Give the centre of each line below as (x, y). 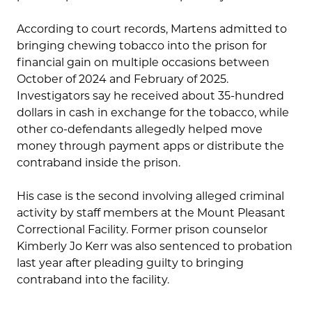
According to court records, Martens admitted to (152, 29)
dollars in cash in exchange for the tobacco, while (153, 113)
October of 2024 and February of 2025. (123, 79)
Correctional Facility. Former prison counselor (142, 230)
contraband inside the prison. (99, 163)
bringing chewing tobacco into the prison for (142, 46)
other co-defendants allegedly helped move (140, 130)
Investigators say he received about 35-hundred (150, 96)
